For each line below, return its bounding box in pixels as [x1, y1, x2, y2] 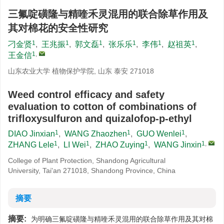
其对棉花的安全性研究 [8, 22, 108, 33]
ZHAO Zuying [95, 140, 144, 149]
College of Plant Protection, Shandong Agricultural [8, 156, 165, 164]
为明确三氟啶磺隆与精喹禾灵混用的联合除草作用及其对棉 [29, 215, 213, 223]
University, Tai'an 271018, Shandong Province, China [8, 166, 175, 174]
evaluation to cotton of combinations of [8, 101, 196, 112]
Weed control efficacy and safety [8, 89, 164, 100]
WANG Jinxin [154, 140, 201, 149]
